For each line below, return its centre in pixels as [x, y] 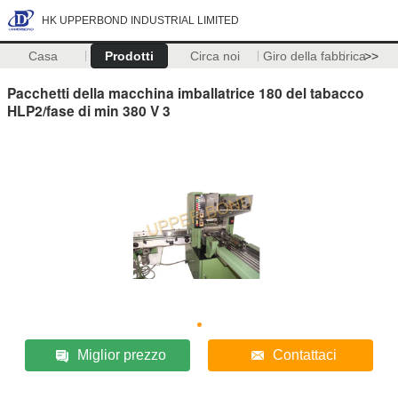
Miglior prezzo [122, 354]
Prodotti [129, 56]
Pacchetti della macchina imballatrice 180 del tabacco [186, 92]
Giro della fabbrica [314, 56]
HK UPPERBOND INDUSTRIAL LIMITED [140, 20]
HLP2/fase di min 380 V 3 [89, 110]
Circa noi [215, 56]
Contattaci [304, 354]
